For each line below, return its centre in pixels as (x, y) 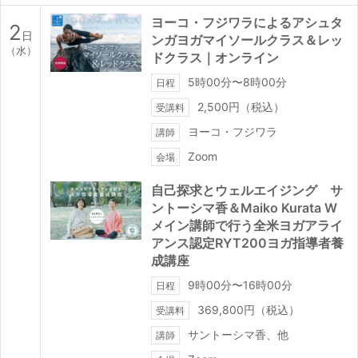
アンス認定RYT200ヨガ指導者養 (247, 243)
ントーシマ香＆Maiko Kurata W (244, 207)
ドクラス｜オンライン (215, 57)
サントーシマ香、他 (238, 334)
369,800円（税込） (249, 309)
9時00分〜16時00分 (240, 284)
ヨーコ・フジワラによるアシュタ (247, 22)
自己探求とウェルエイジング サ (247, 190)
